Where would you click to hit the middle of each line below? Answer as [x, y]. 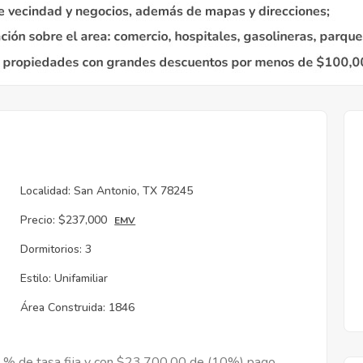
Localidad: [46, 191]
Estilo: [36, 278]
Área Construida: [63, 307]
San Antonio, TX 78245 [134, 191]
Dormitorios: [51, 249]
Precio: [38, 220]
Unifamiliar [81, 278]
